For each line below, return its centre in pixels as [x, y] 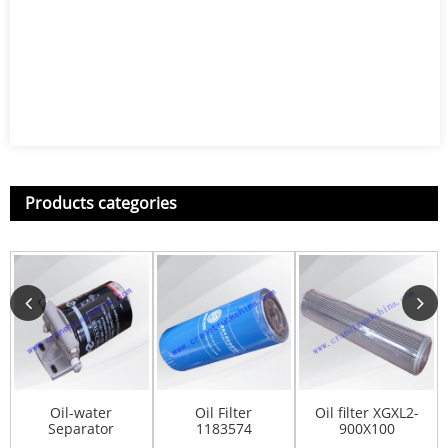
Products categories [101, 203]
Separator [81, 428]
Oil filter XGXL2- [366, 412]
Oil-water [81, 412]
